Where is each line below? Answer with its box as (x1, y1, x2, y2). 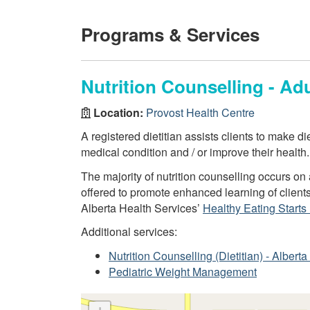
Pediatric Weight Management (109, 263, 257, 280)
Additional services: (81, 224, 177, 239)
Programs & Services (81, 21, 259, 47)
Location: (91, 104, 146, 120)
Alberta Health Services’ (81, 199, 203, 216)
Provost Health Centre (146, 104, 255, 120)
